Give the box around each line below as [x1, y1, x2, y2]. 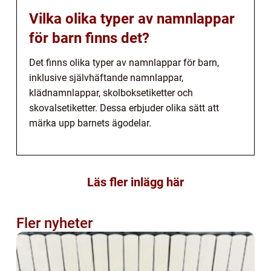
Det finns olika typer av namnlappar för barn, [29, 57, 219, 69]
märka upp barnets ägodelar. [29, 117, 151, 129]
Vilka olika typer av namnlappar [29, 10, 235, 28]
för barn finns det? [29, 30, 149, 47]
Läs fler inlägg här [87, 175, 184, 190]
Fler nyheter [16, 215, 93, 232]
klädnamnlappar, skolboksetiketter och [29, 87, 193, 99]
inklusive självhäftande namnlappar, [29, 72, 183, 84]
